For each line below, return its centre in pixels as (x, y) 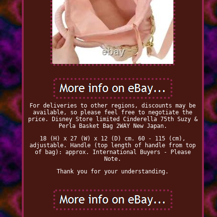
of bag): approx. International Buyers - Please (113, 152)
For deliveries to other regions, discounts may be (113, 106)
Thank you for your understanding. (113, 172)
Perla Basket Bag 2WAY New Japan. (113, 126)
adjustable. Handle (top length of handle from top (113, 146)
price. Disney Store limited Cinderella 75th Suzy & (113, 119)
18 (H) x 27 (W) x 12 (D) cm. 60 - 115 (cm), (113, 139)
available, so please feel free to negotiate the (113, 113)
